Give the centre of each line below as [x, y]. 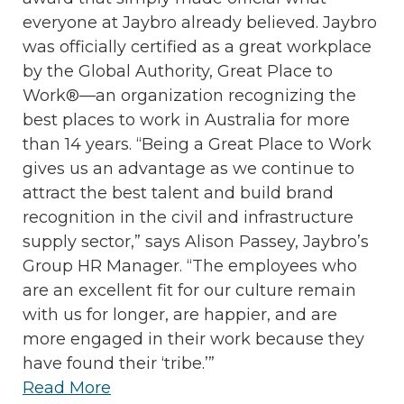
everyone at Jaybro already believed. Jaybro [200, 22]
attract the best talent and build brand [178, 193]
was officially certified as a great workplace [197, 46]
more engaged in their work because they [193, 339]
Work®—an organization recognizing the [189, 95]
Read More [67, 387]
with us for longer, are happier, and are [180, 314]
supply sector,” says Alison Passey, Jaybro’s [196, 241]
